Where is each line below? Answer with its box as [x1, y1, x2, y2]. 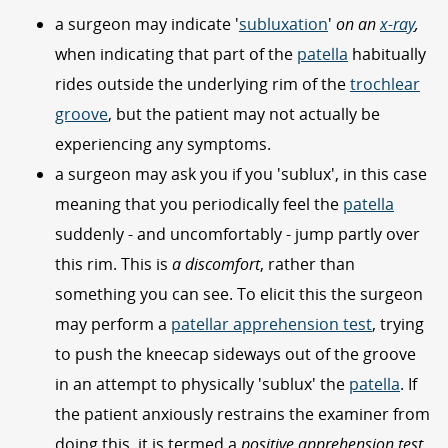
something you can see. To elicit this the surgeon [55, 282, 423, 305]
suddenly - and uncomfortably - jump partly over [55, 222, 420, 245]
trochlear [350, 72, 420, 95]
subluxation [239, 12, 328, 35]
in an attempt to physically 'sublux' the [55, 372, 349, 395]
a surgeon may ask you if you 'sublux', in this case [55, 162, 427, 185]
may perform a [55, 312, 171, 335]
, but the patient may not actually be [108, 102, 380, 125]
